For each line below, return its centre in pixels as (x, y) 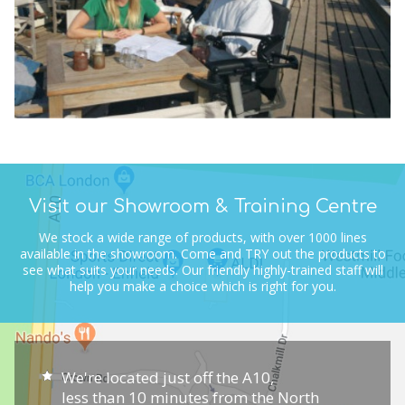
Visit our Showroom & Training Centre (202, 206)
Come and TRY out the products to (283, 253)
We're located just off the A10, (168, 377)
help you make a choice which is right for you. (202, 286)
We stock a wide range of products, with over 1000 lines (202, 237)
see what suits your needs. (102, 269)
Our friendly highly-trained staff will (282, 269)
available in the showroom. (100, 253)
